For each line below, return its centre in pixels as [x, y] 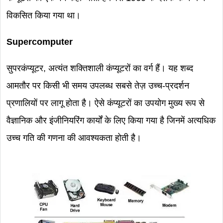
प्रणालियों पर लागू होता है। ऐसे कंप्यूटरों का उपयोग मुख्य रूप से [106, 103]
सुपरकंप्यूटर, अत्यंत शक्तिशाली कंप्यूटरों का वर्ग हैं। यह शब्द [100, 68]
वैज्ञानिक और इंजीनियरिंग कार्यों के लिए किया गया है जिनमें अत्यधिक [111, 120]
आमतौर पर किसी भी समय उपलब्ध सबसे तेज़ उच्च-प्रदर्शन [98, 86]
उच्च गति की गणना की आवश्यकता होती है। [74, 138]
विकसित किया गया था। [45, 15]
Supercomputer [40, 42]
